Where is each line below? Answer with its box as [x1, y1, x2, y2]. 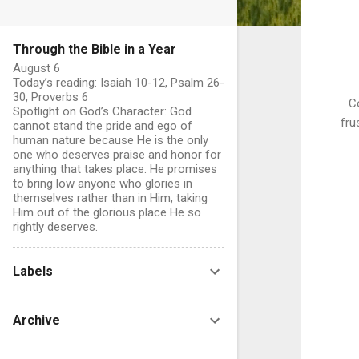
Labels [13, 264, 53, 279]
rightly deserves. [13, 220, 98, 234]
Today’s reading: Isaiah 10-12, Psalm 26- [13, 75, 224, 90]
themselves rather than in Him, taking [13, 191, 208, 205]
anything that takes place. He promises [13, 162, 217, 176]
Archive [13, 313, 60, 328]
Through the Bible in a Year [13, 42, 176, 57]
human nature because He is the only [13, 133, 208, 147]
